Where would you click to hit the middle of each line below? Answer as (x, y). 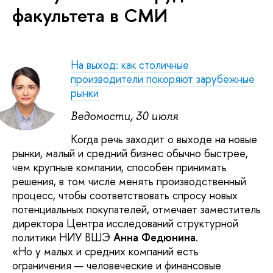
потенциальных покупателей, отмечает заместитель (136, 209)
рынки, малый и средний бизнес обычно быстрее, (130, 153)
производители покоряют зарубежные (163, 79)
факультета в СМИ (90, 16)
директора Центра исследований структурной (125, 223)
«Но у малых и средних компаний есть (105, 251)
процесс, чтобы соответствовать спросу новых (125, 195)
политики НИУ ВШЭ (63, 237)
